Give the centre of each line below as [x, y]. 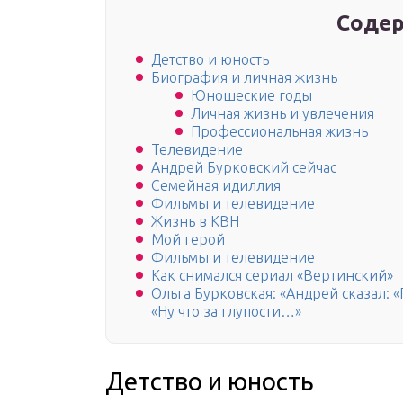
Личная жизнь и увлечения [282, 114]
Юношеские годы [251, 96]
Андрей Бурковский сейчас [244, 168]
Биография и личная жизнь [244, 78]
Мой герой [188, 240]
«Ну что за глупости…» [226, 312]
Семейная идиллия [216, 186]
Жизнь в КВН [195, 222]
